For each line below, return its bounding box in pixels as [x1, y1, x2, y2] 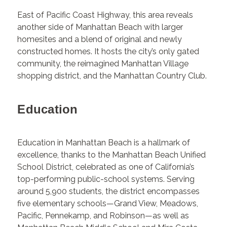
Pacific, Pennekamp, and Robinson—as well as [17, 210, 190, 220]
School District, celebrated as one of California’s [17, 162, 195, 172]
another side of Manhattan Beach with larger [17, 22, 183, 32]
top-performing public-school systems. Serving [17, 174, 195, 184]
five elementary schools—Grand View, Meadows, [17, 198, 199, 208]
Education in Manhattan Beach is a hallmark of [17, 137, 191, 147]
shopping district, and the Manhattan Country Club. [17, 70, 207, 81]
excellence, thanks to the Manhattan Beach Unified [17, 149, 206, 160]
